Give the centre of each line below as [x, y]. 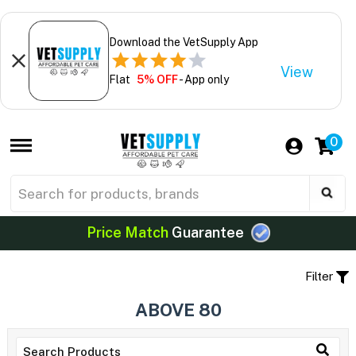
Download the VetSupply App [183, 42]
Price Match [127, 233]
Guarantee [207, 233]
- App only [203, 79]
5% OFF [157, 79]
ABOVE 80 [178, 310]
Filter [321, 276]
